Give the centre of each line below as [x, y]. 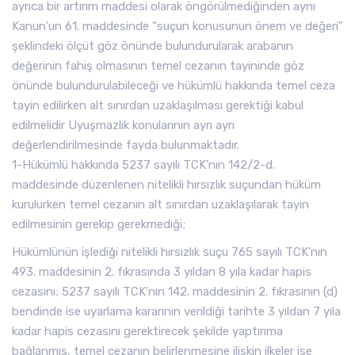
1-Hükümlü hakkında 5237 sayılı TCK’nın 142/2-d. [143, 165]
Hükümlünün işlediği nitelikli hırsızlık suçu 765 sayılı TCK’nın [170, 252]
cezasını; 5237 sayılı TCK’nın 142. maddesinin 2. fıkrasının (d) [175, 292]
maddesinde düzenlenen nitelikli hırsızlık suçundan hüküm [166, 185]
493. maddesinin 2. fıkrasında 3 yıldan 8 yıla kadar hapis [162, 272]
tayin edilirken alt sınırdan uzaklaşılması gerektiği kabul [158, 105]
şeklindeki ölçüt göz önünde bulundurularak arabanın [153, 46]
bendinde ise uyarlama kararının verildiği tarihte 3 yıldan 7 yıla [176, 311]
